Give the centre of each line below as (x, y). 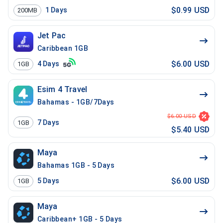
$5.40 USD (190, 130)
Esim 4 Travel (62, 89)
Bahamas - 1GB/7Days (76, 102)
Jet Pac (52, 36)
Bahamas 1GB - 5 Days (76, 165)
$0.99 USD (190, 10)
